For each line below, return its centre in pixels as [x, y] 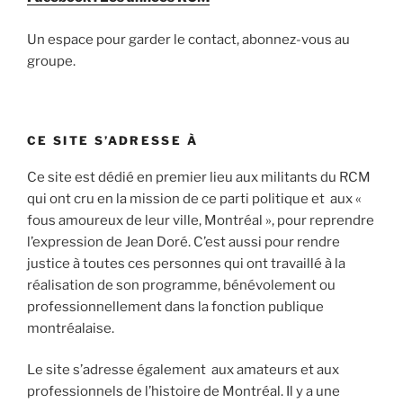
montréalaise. [71, 328]
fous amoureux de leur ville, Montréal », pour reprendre [201, 220]
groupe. [51, 61]
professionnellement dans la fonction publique [175, 306]
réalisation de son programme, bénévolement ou [181, 285]
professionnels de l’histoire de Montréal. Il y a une [184, 392]
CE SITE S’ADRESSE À [112, 141]
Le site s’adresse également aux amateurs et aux [183, 370]
